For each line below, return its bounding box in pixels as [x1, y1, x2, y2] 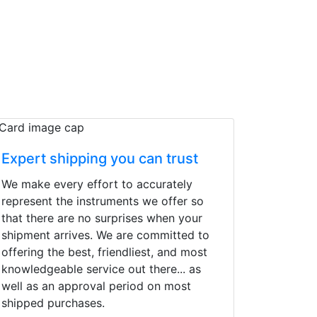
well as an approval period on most [1, 279, 191, 294]
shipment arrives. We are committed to [1, 228, 209, 243]
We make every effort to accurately [1, 177, 192, 192]
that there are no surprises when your [1, 211, 202, 226]
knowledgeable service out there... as [1, 262, 201, 277]
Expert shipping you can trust [1, 150, 198, 168]
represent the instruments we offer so [1, 194, 204, 209]
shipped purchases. [1, 296, 105, 311]
